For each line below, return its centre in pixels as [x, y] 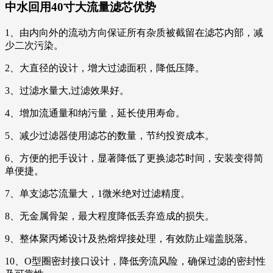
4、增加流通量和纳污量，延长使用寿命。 [95, 113]
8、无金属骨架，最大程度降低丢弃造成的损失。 [110, 216]
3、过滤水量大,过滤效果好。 [67, 90]
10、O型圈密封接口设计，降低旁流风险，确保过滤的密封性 [135, 261]
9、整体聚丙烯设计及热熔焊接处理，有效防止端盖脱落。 [129, 238]
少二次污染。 [34, 45]
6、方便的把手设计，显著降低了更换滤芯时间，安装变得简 [134, 158]
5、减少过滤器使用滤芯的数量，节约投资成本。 [110, 135]
